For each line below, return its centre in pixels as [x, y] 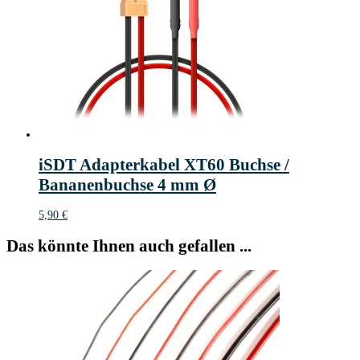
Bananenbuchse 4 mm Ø [127, 184]
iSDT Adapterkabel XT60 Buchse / [164, 164]
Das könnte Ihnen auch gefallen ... [129, 245]
